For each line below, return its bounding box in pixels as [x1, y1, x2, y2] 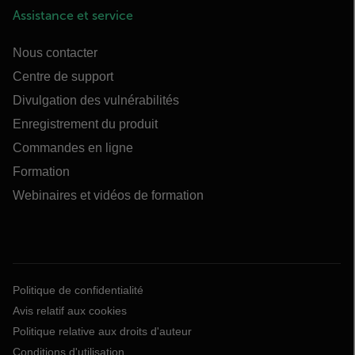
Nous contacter [13, 46, 97, 59]
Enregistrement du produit [13, 117, 158, 131]
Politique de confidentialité [13, 284, 143, 296]
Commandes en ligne [13, 141, 133, 155]
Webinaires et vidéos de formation [13, 189, 204, 202]
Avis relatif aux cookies [13, 304, 127, 317]
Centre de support [13, 70, 113, 83]
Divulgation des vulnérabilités [13, 94, 179, 107]
